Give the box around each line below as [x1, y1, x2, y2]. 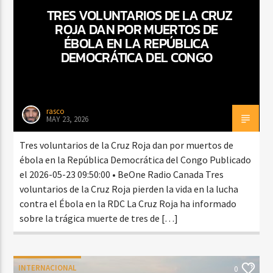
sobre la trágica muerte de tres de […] [19, 211, 179, 224]
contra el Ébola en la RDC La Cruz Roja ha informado [19, 197, 237, 210]
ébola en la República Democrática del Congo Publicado [19, 153, 252, 166]
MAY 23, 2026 [46, 113, 89, 124]
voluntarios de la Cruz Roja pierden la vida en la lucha [19, 182, 239, 195]
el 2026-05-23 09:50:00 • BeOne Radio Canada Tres [19, 168, 224, 180]
